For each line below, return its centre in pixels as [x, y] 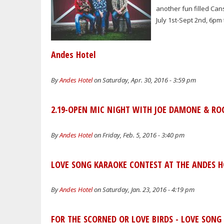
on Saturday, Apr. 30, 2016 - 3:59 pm [144, 80]
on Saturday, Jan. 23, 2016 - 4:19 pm [143, 190]
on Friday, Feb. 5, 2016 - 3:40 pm [138, 135]
